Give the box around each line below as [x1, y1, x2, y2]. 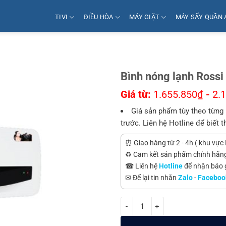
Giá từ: [121, 88, 153, 100]
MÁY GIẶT [129, 13, 160, 21]
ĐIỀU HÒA [83, 13, 114, 21]
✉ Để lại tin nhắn [125, 174, 178, 182]
